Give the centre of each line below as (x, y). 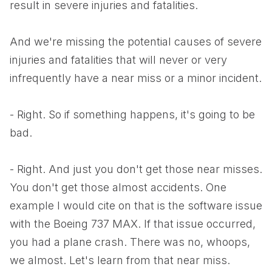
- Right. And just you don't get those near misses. (136, 169)
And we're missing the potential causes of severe (136, 42)
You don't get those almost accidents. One (118, 187)
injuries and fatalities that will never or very (118, 60)
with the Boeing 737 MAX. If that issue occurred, (133, 224)
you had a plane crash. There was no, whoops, (130, 242)
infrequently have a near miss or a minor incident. (136, 78)
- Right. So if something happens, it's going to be (132, 114)
